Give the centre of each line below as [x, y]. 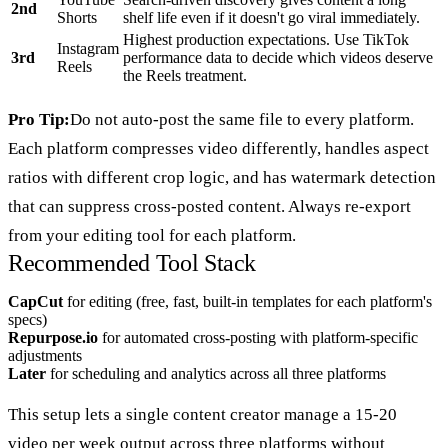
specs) [27, 319]
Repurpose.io [53, 337]
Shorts [77, 17]
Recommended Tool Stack [132, 262]
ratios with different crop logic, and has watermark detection [222, 177]
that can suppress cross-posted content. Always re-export [209, 206]
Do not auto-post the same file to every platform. [242, 119]
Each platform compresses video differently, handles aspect [218, 148]
